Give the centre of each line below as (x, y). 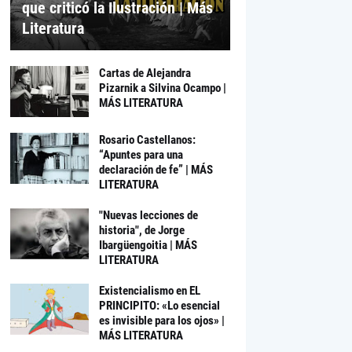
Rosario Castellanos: (147, 140)
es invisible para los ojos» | (161, 321)
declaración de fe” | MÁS (156, 170)
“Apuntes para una (141, 155)
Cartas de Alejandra (145, 73)
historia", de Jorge (141, 230)
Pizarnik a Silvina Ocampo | (162, 88)
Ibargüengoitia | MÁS (148, 245)
